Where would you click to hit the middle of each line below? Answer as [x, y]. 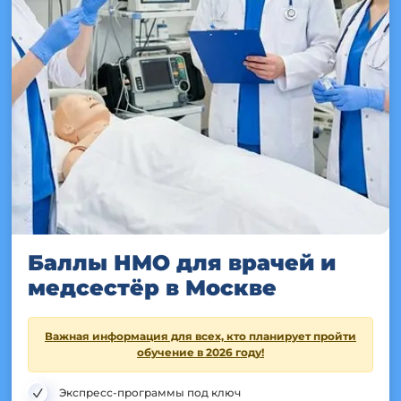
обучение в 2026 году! [200, 352]
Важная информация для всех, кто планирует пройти [200, 336]
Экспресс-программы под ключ [150, 392]
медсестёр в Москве [152, 288]
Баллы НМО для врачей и [182, 263]
